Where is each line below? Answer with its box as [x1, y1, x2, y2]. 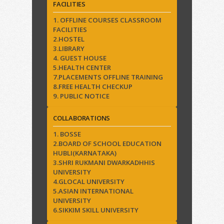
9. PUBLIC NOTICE [53, 91, 109, 101]
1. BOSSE [53, 129, 81, 139]
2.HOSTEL [53, 34, 84, 44]
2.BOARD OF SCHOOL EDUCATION [53, 139, 161, 148]
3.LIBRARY [53, 44, 84, 53]
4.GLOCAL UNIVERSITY [53, 177, 124, 186]
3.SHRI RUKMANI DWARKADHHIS [53, 158, 155, 167]
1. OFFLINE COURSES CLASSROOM [53, 15, 161, 25]
